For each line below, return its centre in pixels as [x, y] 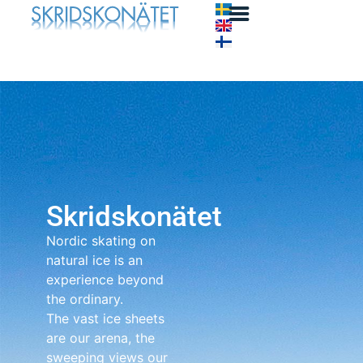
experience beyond [105, 280]
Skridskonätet [134, 217]
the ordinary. [84, 299]
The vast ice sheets [105, 318]
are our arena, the [100, 338]
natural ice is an [94, 260]
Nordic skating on [100, 241]
